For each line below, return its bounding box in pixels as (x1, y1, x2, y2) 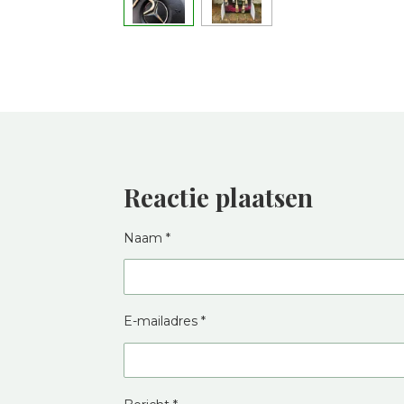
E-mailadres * (124, 313, 206, 330)
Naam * (124, 229, 170, 246)
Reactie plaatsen (124, 179, 313, 214)
